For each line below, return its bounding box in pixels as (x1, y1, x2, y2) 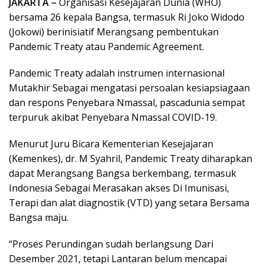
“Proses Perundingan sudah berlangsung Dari (9, 237, 213, 250)
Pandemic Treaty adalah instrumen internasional (9, 67, 225, 80)
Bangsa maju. (9, 211, 68, 224)
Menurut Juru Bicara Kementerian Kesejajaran (9, 137, 213, 150)
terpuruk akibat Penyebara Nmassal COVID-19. (9, 111, 217, 124)
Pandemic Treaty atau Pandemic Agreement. (9, 40, 204, 53)
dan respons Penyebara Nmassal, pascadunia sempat (9, 96, 245, 109)
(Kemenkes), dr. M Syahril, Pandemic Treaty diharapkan (9, 152, 252, 165)
